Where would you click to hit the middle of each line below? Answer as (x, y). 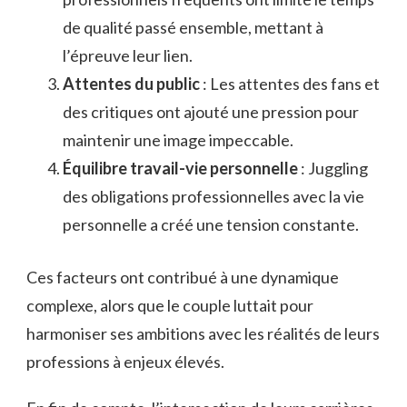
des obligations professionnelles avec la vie (213, 196)
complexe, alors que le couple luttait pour (170, 305)
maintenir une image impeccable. (178, 139)
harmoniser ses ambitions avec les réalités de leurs (203, 333)
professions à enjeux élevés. (125, 361)
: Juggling (334, 168)
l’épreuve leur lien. (128, 55)
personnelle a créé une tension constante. (211, 224)
